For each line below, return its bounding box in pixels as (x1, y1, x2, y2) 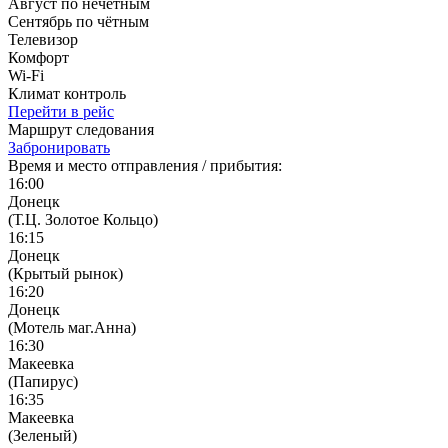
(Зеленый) (8, 426, 77, 444)
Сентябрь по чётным (8, 12, 149, 30)
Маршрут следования (8, 120, 154, 138)
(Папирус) (8, 372, 78, 390)
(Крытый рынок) (8, 264, 123, 282)
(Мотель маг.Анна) (8, 318, 136, 336)
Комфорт (8, 48, 69, 66)
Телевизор (8, 30, 78, 48)
